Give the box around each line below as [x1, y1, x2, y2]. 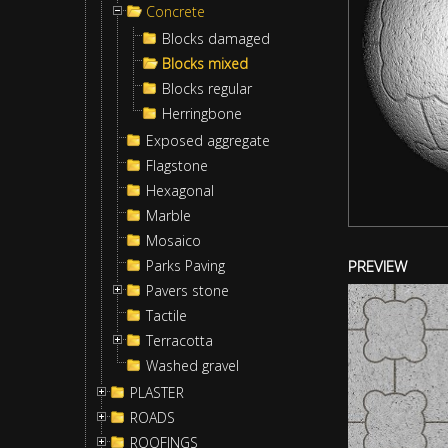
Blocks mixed [162, 54, 248, 73]
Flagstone [146, 156, 208, 175]
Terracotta [146, 331, 213, 350]
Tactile [146, 306, 187, 325]
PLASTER [130, 383, 184, 402]
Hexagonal [146, 181, 214, 200]
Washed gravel [146, 356, 239, 375]
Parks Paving [146, 256, 225, 275]
